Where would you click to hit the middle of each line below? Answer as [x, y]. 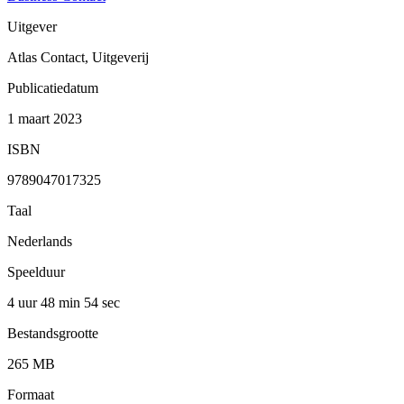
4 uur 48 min [46, 302]
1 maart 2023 [45, 118]
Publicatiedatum [53, 87]
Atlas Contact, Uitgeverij [78, 57]
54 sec [102, 302]
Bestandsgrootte [53, 333]
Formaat [31, 394]
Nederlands [40, 241]
